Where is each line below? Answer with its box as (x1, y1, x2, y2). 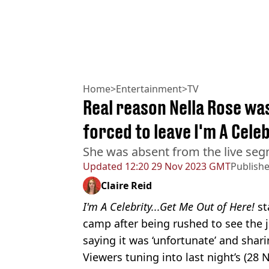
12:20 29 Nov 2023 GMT (122, 159, 231, 173)
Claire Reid (101, 178, 152, 192)
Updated (83, 159, 122, 173)
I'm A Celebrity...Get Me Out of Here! (83, 199, 255, 214)
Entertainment (116, 82, 182, 95)
